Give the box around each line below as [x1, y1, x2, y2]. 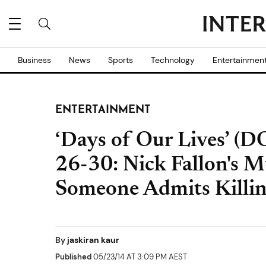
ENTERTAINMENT [55, 104, 151, 116]
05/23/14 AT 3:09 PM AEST [91, 252, 187, 262]
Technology [151, 55, 195, 65]
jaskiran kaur [67, 235, 119, 245]
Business [18, 55, 51, 65]
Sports [108, 55, 133, 65]
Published [55, 252, 91, 262]
